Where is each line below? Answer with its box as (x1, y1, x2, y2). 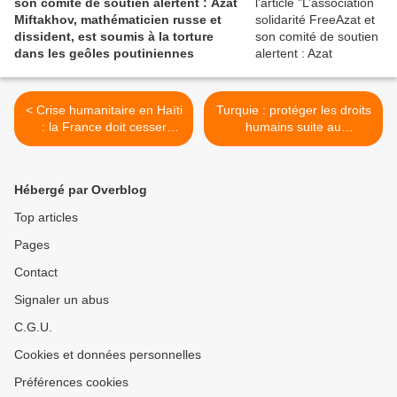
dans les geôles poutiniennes (14, 46, 194, 61)
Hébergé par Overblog (14, 183, 147, 198)
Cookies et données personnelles (14, 347, 201, 362)
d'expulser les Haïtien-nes (31, 136, 176, 152)
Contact (14, 265, 58, 280)
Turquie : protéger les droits (215, 103, 371, 118)
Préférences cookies (14, 375, 128, 390)
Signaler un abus (14, 292, 109, 307)
